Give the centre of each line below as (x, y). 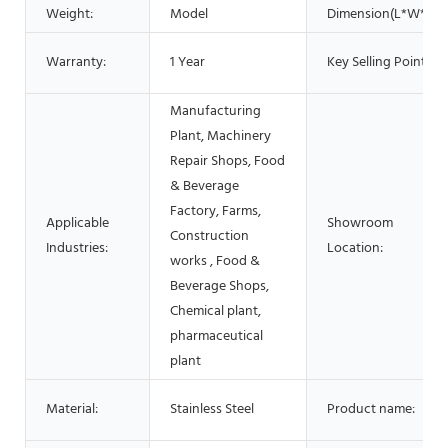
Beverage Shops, (219, 286)
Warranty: (76, 62)
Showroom (360, 223)
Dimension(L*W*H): (384, 14)
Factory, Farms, (215, 211)
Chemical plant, (215, 311)
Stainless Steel (212, 409)
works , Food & (215, 261)
